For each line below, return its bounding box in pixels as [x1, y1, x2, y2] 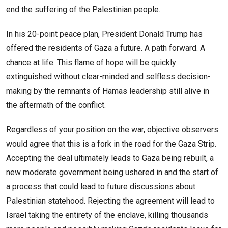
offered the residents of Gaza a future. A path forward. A [6, 43, 205, 53]
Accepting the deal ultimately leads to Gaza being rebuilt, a [6, 153, 214, 163]
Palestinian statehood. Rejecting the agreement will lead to [6, 196, 215, 206]
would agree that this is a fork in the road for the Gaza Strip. [6, 139, 216, 149]
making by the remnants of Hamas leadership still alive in [6, 86, 209, 96]
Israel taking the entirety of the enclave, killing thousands [6, 210, 208, 220]
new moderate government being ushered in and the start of [6, 167, 218, 178]
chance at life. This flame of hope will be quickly [6, 58, 176, 68]
